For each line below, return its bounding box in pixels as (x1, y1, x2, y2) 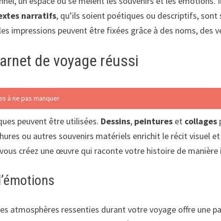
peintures (134, 115, 173, 127)
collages (184, 115, 218, 127)
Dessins (101, 115, 131, 127)
